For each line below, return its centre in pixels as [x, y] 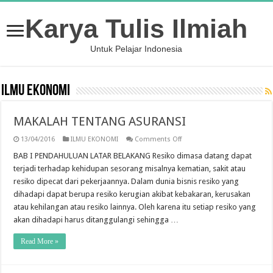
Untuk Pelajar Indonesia [136, 49]
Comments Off [158, 139]
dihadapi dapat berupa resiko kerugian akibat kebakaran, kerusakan [132, 194]
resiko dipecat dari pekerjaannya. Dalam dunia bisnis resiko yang [126, 181]
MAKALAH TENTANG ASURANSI [100, 121]
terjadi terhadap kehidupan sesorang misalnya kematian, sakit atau [130, 168]
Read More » [40, 241]
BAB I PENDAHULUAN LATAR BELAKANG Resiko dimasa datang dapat [133, 156]
